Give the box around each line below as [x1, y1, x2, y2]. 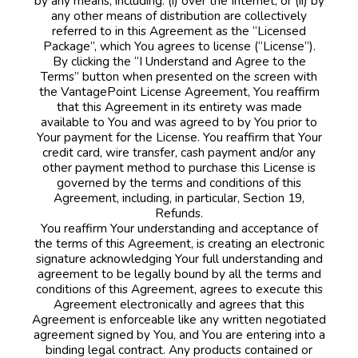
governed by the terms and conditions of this [57, 173, 301, 191]
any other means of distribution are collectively [51, 6, 307, 24]
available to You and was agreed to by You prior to [41, 113, 317, 130]
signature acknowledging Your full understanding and [35, 249, 323, 267]
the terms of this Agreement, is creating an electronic [34, 234, 324, 252]
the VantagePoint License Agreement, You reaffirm [38, 82, 320, 100]
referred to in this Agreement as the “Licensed [52, 22, 306, 39]
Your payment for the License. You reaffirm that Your [36, 128, 322, 145]
